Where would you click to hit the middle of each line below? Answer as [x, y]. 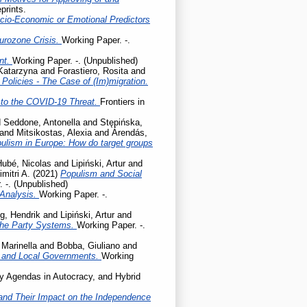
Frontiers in [122, 101]
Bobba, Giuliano [88, 245]
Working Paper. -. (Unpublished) [75, 60]
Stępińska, [121, 122]
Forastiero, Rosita [93, 71]
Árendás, [130, 132]
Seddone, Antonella [42, 122]
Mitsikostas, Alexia [54, 132]
